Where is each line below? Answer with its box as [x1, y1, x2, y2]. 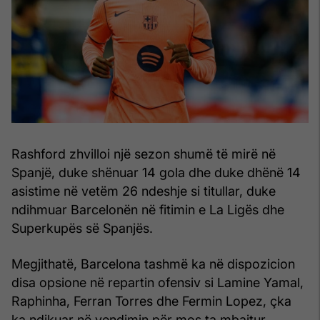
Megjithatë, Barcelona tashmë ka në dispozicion [11, 256, 295, 272]
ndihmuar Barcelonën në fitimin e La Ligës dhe [11, 202, 284, 218]
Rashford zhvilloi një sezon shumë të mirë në [11, 146, 276, 162]
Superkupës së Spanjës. [11, 221, 153, 236]
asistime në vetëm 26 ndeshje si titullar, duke [11, 184, 276, 199]
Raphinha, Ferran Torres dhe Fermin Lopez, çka [11, 294, 291, 309]
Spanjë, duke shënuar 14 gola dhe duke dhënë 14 [11, 165, 301, 181]
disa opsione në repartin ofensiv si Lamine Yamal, [11, 275, 304, 291]
